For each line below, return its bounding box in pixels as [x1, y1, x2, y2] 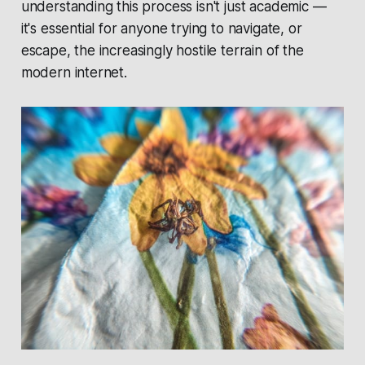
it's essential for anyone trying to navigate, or [20, 20, 302, 37]
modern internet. [20, 64, 127, 81]
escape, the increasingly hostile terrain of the [20, 42, 304, 59]
